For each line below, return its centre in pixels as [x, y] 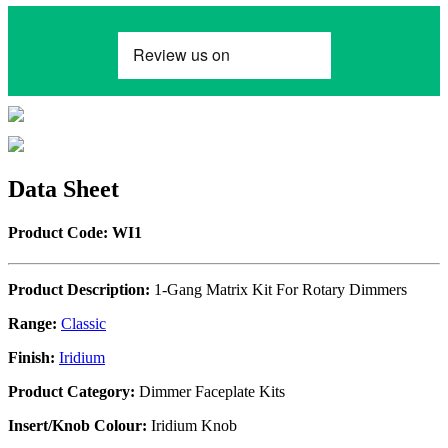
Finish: [31, 358]
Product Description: [79, 290]
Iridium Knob [192, 426]
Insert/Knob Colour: [77, 426]
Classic [83, 324]
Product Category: [71, 392]
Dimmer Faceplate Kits [210, 392]
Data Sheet [63, 188]
